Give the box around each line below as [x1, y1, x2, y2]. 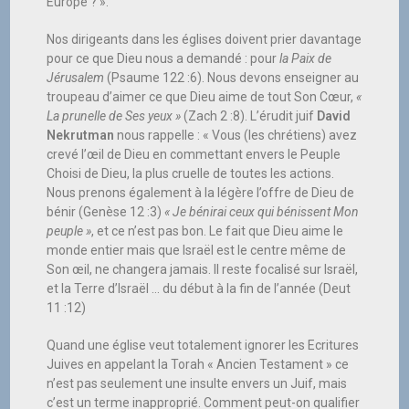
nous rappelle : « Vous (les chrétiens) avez [114, 128, 358, 143]
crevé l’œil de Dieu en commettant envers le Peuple [47, 147, 341, 163]
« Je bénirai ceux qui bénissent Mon [164, 204, 360, 220]
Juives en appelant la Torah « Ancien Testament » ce [47, 357, 350, 372]
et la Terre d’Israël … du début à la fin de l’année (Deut [47, 281, 351, 297]
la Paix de [279, 51, 332, 67]
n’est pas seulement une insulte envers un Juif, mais [47, 376, 348, 392]
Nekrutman [47, 128, 115, 143]
